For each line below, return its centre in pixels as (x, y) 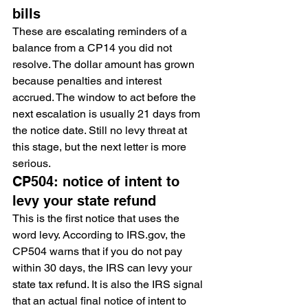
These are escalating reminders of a (101, 31)
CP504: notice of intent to (98, 181)
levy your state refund (84, 201)
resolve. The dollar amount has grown (105, 64)
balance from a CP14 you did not (93, 48)
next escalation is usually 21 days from (108, 114)
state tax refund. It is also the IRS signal (109, 284)
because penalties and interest (88, 81)
